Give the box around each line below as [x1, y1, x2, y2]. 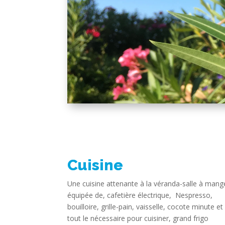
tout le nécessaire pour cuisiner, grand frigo [67, 213, 209, 223]
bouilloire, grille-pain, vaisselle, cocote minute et [67, 201, 223, 211]
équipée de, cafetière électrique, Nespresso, [67, 190, 213, 200]
